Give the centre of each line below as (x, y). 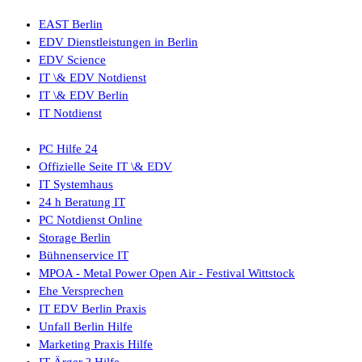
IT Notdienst (70, 113)
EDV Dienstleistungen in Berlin (118, 42)
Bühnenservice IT (84, 255)
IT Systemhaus (76, 184)
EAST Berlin (71, 24)
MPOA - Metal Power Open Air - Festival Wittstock (167, 273)
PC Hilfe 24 (68, 148)
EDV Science (72, 59)
